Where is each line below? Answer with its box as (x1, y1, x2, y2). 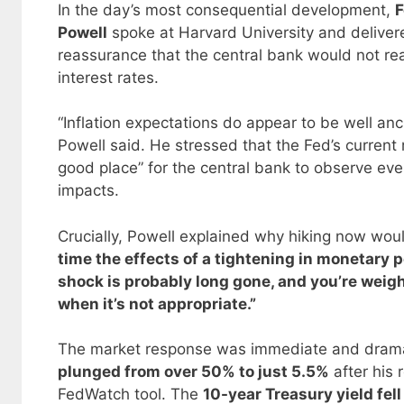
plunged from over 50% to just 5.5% (58, 363, 329, 381)
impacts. (58, 181, 119, 200)
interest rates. (58, 68, 159, 87)
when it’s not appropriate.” (58, 294, 256, 313)
